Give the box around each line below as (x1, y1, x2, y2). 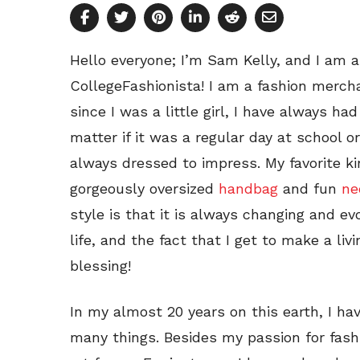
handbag (219, 180, 278, 198)
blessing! (70, 257, 131, 275)
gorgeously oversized (70, 180, 219, 198)
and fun (278, 180, 342, 198)
